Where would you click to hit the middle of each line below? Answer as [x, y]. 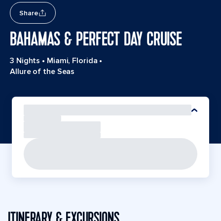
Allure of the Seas [42, 72]
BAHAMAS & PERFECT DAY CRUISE [96, 39]
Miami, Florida [72, 61]
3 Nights [25, 61]
